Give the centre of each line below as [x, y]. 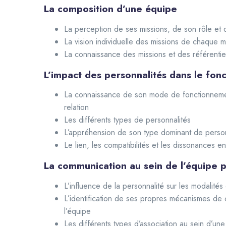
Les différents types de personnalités [127, 120]
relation [76, 107]
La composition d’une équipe [110, 9]
